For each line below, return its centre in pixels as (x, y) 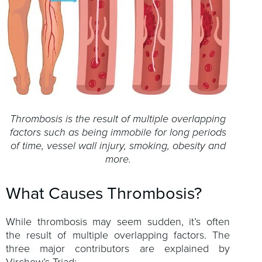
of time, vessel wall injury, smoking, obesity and (118, 146)
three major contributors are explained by (118, 249)
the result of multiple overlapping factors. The (118, 235)
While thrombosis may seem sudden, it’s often (118, 222)
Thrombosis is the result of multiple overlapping (118, 119)
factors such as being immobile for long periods (118, 132)
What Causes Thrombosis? (104, 193)
